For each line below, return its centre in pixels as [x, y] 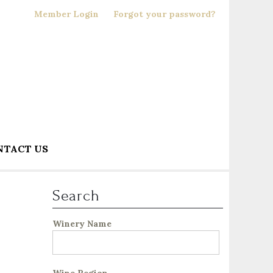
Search [76, 195]
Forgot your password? [165, 14]
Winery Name [82, 223]
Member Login [66, 14]
